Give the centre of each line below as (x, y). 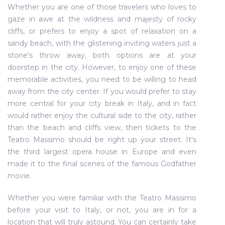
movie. (19, 176)
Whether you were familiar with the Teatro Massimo (102, 198)
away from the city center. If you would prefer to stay (102, 91)
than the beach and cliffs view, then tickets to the (102, 128)
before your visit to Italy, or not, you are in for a (102, 210)
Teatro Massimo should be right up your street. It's (102, 140)
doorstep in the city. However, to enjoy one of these (102, 67)
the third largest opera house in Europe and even (102, 152)
